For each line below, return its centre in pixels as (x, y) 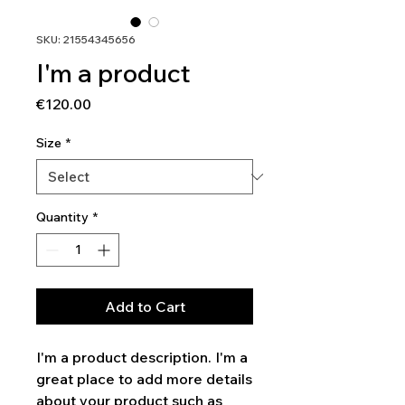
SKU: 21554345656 (86, 39)
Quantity (62, 217)
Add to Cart (145, 306)
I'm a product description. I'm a (142, 357)
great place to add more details (144, 379)
